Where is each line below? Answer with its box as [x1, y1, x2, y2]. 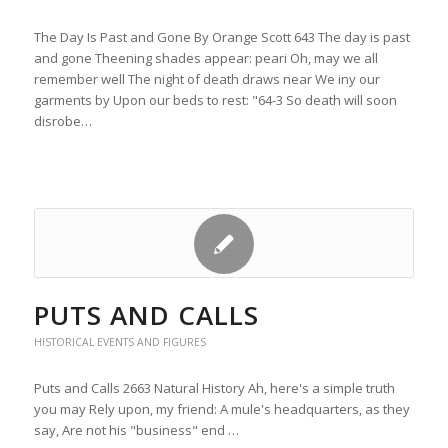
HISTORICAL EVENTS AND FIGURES [33, 335, 206, 349]
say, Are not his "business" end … [33, 421, 239, 439]
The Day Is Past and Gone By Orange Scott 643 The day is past [33, 28, 410, 46]
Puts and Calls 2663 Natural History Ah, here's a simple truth [33, 379, 395, 397]
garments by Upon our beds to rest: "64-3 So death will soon [33, 91, 397, 109]
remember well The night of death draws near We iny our [33, 70, 380, 88]
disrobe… [33, 112, 92, 130]
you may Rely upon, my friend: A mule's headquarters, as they [33, 400, 410, 418]
